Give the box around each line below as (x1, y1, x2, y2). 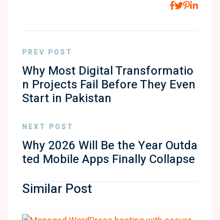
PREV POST (22, 47, 73, 57)
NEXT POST (22, 122, 74, 132)
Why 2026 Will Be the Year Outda (22, 137, 197, 154)
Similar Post (22, 180, 92, 198)
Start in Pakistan (22, 90, 111, 107)
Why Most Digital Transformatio (22, 62, 193, 80)
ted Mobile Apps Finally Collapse (22, 151, 195, 168)
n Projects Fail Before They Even (22, 76, 195, 93)
